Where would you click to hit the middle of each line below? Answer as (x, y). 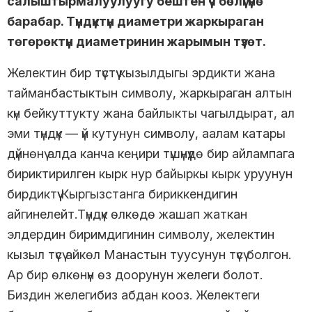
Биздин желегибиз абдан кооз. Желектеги (133, 295)
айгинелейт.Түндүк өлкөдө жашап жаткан (127, 214)
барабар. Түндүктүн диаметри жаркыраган (135, 22)
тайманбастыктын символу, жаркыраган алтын (149, 93)
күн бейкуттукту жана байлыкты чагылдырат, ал (151, 114)
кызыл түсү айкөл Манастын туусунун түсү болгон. (149, 255)
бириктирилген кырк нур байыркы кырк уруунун (150, 174)
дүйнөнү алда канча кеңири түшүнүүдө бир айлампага (151, 154)
